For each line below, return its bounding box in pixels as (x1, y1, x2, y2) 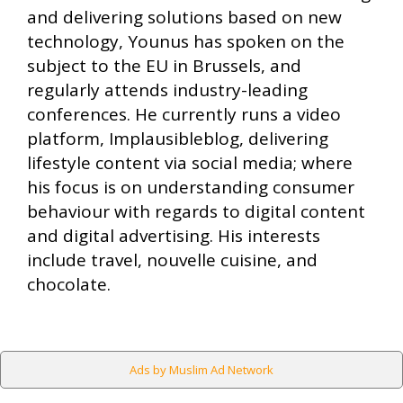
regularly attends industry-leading (27, 78, 308, 103)
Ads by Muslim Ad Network (130, 362, 273, 379)
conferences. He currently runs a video (27, 103, 341, 127)
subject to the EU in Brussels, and (27, 54, 301, 78)
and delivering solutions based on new (27, 5, 342, 30)
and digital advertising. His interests (27, 224, 320, 248)
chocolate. (27, 273, 111, 297)
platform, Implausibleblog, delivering (27, 127, 328, 151)
